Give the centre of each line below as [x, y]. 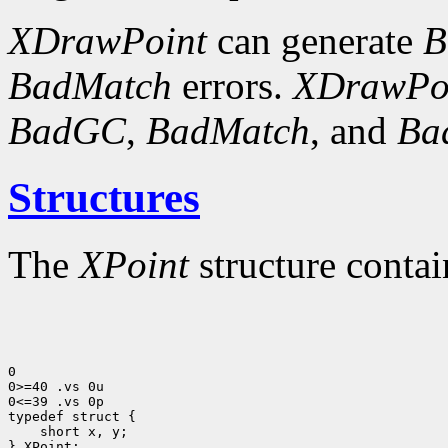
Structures [104, 198]
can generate [315, 41]
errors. [232, 86]
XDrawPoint [107, 41]
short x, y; [80, 432]
